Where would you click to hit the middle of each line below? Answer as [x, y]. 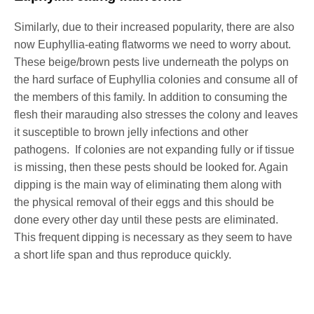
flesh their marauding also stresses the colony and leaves [156, 114]
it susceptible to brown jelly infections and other [131, 132]
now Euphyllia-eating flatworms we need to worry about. [153, 44]
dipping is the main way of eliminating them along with [148, 184]
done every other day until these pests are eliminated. [146, 219]
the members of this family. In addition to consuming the [151, 97]
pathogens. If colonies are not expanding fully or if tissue [155, 149]
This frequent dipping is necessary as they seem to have [153, 237]
